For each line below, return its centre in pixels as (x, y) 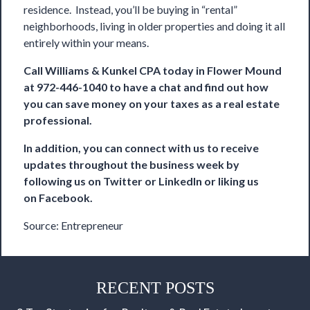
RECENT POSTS (155, 288)
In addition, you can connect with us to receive (141, 148)
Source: (42, 226)
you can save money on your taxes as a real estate (152, 104)
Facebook (64, 198)
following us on (63, 181)
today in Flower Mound (221, 71)
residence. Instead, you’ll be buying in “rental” (130, 10)
